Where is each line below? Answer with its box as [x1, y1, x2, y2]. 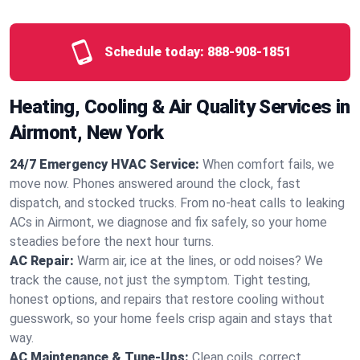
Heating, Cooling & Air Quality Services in [10, 96, 350, 118]
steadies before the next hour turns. [10, 234, 214, 249]
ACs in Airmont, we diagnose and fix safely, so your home [10, 215, 327, 230]
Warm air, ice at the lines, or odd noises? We [77, 253, 323, 268]
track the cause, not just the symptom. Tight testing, [10, 272, 310, 288]
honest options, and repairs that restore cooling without [10, 292, 325, 307]
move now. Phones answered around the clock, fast [10, 176, 301, 191]
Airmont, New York [10, 121, 164, 144]
